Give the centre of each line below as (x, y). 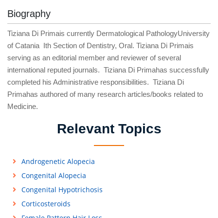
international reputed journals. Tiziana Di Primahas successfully (108, 70)
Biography (29, 14)
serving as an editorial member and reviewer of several (94, 58)
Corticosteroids (46, 204)
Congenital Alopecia (54, 175)
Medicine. (23, 107)
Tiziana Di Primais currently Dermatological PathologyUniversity (109, 34)
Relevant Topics (109, 129)
